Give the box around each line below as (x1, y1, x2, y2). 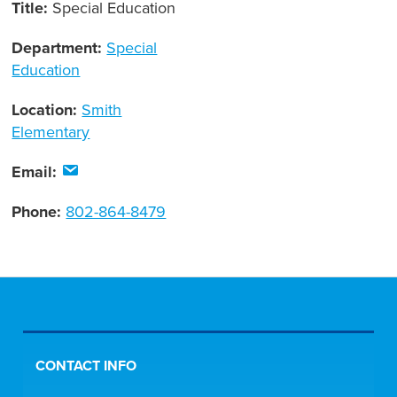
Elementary (12, 122, 90, 143)
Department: (12, 38, 107, 58)
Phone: (12, 202, 66, 222)
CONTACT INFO (35, 357, 137, 376)
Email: (12, 162, 62, 183)
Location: (12, 100, 82, 121)
